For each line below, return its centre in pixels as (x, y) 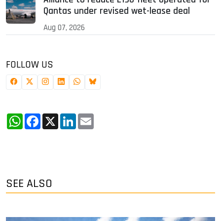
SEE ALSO (29, 184)
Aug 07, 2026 (64, 28)
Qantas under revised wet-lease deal (117, 11)
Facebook (58, 117)
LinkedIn (92, 117)
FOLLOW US (30, 65)
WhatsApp (42, 117)
